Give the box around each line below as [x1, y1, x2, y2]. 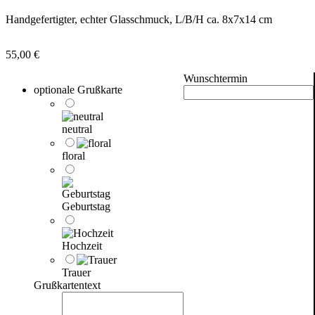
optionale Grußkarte [34, 83, 122, 96]
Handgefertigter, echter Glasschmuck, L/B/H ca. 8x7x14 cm [6, 13, 272, 25]
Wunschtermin [184, 72, 247, 84]
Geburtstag [62, 200, 110, 212]
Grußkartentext [34, 278, 101, 291]
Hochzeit [62, 239, 102, 252]
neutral [62, 122, 92, 135]
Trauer [62, 266, 91, 278]
